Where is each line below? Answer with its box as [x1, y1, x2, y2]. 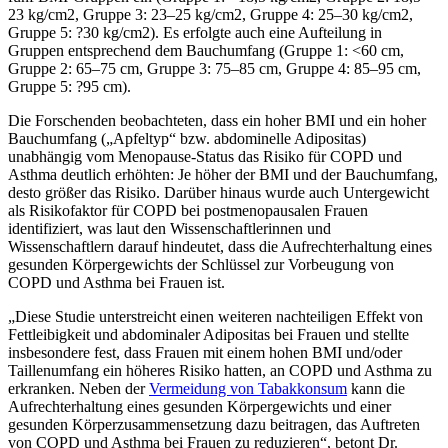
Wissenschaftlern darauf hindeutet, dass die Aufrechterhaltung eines [8, 237, 432, 255]
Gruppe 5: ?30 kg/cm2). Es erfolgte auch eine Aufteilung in [8, 23, 382, 41]
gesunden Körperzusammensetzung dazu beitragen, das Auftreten [8, 415, 420, 433]
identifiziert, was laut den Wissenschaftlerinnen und [8, 219, 331, 237]
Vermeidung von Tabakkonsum [149, 379, 347, 397]
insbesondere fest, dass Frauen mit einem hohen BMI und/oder [8, 343, 402, 361]
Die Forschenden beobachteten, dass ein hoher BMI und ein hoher [8, 111, 426, 129]
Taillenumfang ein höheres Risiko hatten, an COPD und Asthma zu [8, 361, 432, 379]
